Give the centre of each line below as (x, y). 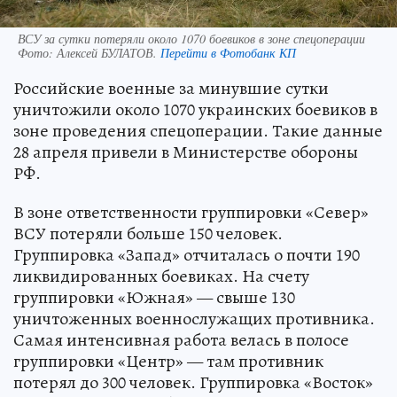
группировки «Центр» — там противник (168, 362)
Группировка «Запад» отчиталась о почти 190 (187, 255)
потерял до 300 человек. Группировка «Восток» (193, 383)
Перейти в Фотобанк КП (228, 53)
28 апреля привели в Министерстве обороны (186, 152)
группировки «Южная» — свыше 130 (154, 298)
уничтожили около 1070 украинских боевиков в (195, 110)
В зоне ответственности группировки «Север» (191, 213)
